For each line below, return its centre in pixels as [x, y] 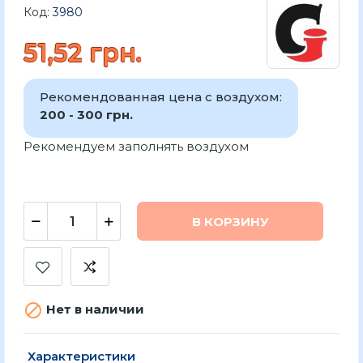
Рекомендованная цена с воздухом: [161, 97]
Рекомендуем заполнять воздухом [136, 146]
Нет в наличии [94, 310]
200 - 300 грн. [86, 115]
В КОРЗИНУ [230, 221]
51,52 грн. [83, 53]
